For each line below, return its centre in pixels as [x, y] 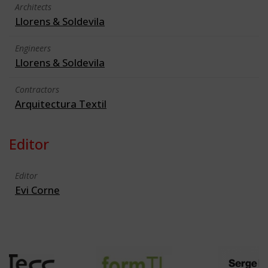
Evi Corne [37, 190]
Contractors [37, 89]
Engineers [33, 48]
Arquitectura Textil [61, 103]
